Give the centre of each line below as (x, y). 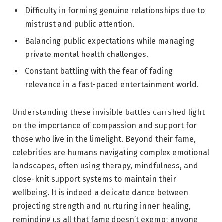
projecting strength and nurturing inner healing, (102, 206)
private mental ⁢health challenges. (86, 55)
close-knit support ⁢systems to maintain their (94, 179)
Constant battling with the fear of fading (99, 71)
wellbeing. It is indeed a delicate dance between (100, 193)
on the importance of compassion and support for (105, 126)
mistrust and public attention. (80, 24)
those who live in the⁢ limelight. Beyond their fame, (104, 139)
